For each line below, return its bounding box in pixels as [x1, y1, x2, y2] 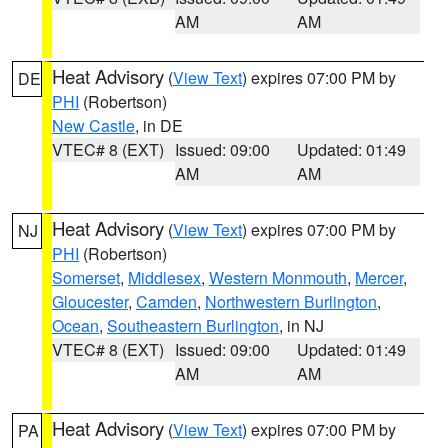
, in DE [135, 114, 183, 137]
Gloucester [52, 290, 128, 313]
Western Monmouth [209, 266, 347, 289]
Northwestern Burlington [205, 290, 377, 313]
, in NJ [279, 314, 324, 337]
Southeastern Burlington [107, 314, 279, 337]
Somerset [52, 266, 120, 289]
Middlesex [128, 266, 201, 289]
